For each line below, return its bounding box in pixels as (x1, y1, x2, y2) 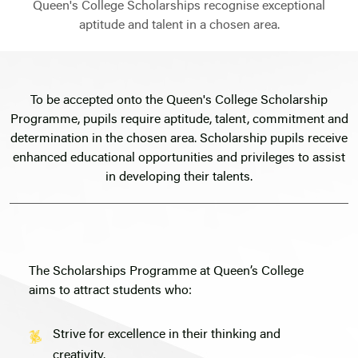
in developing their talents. (105, 171, 253, 185)
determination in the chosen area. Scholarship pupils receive (10, 133, 348, 146)
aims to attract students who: (29, 284, 192, 298)
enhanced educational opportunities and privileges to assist (13, 152, 345, 165)
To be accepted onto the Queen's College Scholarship (30, 94, 328, 108)
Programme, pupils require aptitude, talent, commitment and (10, 113, 348, 127)
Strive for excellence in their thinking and (53, 328, 280, 342)
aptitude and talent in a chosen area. (78, 19, 280, 33)
